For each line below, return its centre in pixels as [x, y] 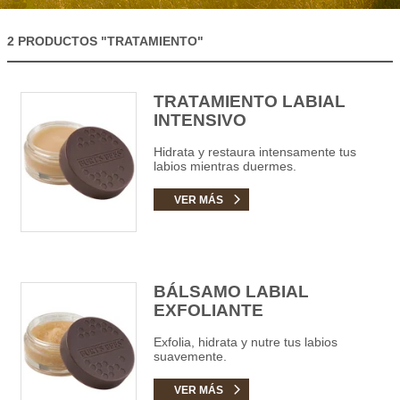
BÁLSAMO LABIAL [232, 292]
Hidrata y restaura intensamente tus [255, 151]
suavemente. [191, 356]
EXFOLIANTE [209, 311]
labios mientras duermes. [225, 166]
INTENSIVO [200, 120]
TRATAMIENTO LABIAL [250, 101]
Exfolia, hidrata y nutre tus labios [246, 342]
